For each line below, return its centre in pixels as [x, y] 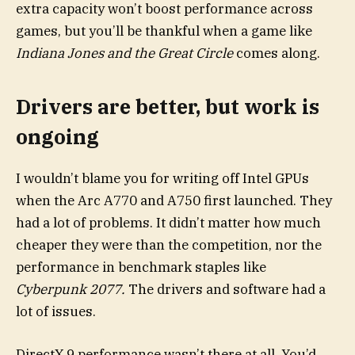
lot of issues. [56, 311]
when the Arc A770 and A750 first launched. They [174, 200]
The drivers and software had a [227, 289]
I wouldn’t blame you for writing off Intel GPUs [162, 178]
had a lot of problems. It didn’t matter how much [168, 223]
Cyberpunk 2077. [72, 289]
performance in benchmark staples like [141, 267]
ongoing [57, 136]
